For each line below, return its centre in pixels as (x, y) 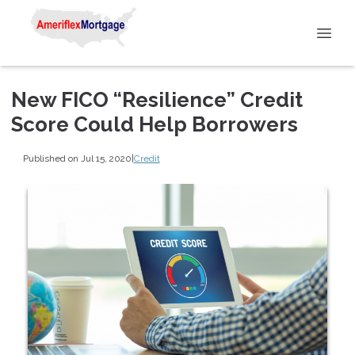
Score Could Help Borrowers (155, 124)
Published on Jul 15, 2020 (77, 158)
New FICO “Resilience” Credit (157, 100)
